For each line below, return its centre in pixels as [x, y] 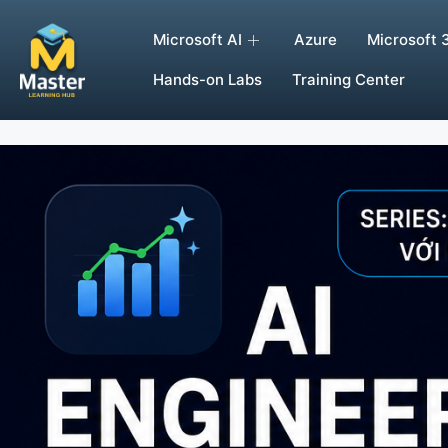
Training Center [349, 79]
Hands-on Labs [208, 79]
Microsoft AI [198, 39]
